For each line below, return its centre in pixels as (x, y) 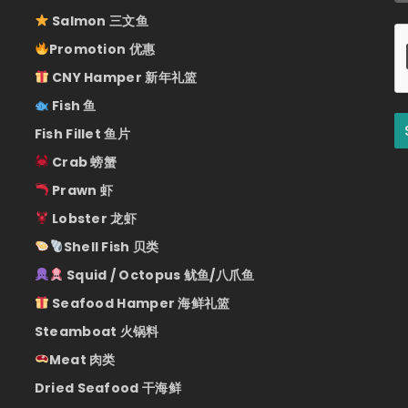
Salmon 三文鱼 (98, 21)
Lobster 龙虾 (92, 219)
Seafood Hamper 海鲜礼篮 (139, 303)
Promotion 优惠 (102, 49)
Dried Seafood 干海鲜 (107, 388)
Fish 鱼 (72, 106)
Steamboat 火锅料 (97, 331)
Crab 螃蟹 (83, 162)
